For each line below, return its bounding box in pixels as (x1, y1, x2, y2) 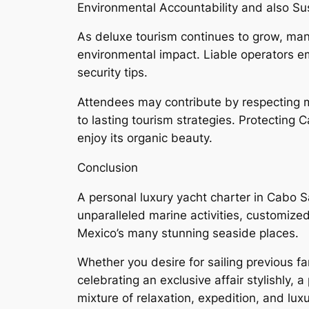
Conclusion (77, 160, 138, 175)
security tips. (77, 66, 148, 80)
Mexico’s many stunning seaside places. (77, 226, 299, 240)
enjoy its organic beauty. (77, 131, 212, 146)
